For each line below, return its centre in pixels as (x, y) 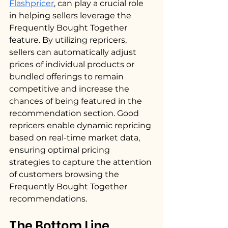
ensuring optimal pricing (61, 150)
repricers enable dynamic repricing (81, 125)
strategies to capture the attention (81, 162)
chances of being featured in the (77, 101)
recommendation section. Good (75, 113)
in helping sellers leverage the (71, 15)
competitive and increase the (70, 89)
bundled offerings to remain (67, 76)
